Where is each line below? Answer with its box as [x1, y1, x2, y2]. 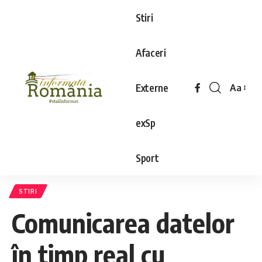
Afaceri [136, 46, 166, 59]
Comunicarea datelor [12, 206, 235, 239]
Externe [136, 81, 168, 94]
